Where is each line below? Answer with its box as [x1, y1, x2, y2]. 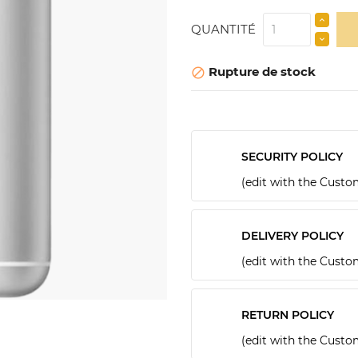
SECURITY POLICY [241, 149, 343, 164]
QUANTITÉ [191, 22, 256, 38]
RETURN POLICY [241, 307, 334, 322]
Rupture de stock [205, 63, 316, 79]
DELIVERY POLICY [241, 228, 344, 243]
